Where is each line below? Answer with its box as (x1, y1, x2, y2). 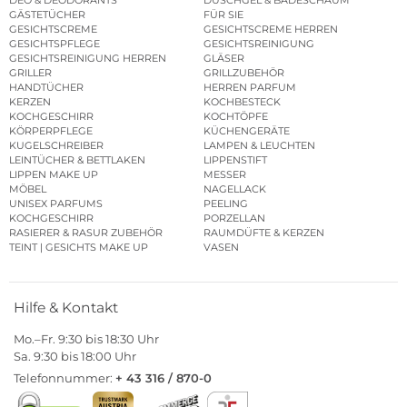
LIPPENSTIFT (203, 154, 267, 167)
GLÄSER (203, 52, 244, 65)
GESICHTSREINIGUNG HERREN (9, 52, 166, 65)
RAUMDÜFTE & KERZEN (203, 226, 324, 240)
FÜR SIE (203, 8, 243, 22)
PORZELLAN (203, 212, 265, 225)
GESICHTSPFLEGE (9, 37, 100, 51)
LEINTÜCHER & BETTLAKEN (9, 154, 145, 167)
